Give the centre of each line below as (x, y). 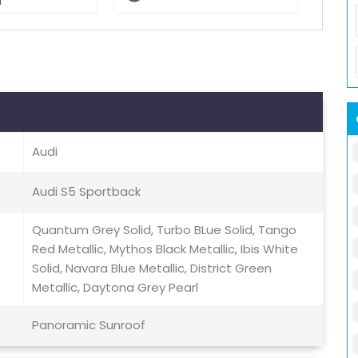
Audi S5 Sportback (86, 192)
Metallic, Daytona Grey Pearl (115, 288)
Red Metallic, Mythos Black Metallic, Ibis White (165, 249)
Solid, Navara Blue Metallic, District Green (152, 268)
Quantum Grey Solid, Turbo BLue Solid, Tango (164, 230)
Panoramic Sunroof (89, 325)
